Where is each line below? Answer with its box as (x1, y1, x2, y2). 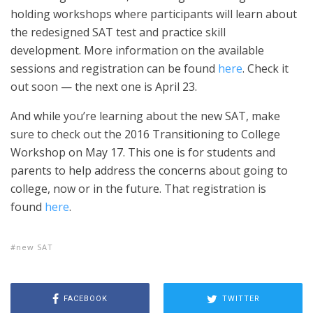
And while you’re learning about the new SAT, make (10, 108, 280, 124)
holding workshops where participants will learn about (10, 6, 297, 22)
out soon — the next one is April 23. (10, 79, 197, 94)
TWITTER (221, 293, 260, 303)
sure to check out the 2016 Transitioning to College (10, 126, 280, 142)
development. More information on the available (10, 43, 264, 58)
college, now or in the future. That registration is (10, 181, 266, 196)
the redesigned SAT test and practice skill (10, 24, 226, 40)
